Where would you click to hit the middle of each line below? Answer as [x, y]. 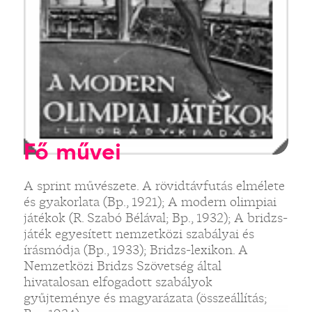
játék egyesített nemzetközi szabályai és [139, 233]
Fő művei [72, 151]
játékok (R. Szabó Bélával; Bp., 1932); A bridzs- [155, 217]
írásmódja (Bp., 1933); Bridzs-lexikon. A [135, 249]
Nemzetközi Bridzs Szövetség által [122, 265]
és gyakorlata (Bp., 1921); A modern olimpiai [150, 201]
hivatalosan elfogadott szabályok [118, 281]
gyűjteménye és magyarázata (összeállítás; [145, 297]
